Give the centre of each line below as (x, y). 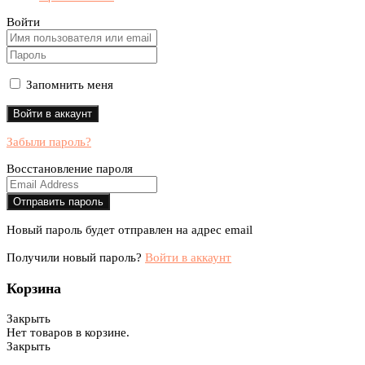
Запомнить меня (68, 85)
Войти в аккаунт (188, 258)
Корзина (34, 288)
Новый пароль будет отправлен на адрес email (130, 230)
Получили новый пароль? (76, 258)
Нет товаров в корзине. (68, 332)
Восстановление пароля (70, 169)
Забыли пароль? (49, 142)
